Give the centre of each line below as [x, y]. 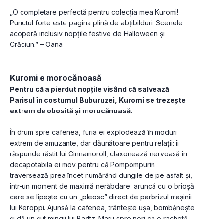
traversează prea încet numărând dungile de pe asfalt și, [101, 175]
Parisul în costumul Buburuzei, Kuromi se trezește [98, 100]
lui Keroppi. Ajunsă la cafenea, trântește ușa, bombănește [102, 208]
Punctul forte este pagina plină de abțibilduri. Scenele [96, 23]
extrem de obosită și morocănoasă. [72, 111]
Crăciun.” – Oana [36, 44]
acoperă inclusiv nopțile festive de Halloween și [87, 34]
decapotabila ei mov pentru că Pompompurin [82, 165]
